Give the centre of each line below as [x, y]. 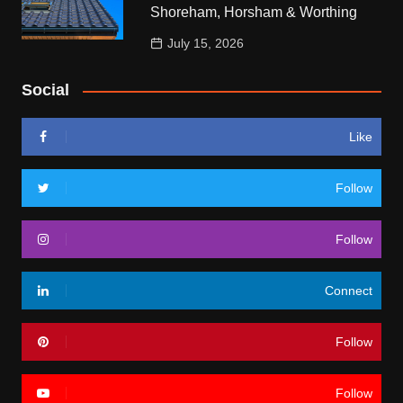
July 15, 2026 [206, 44]
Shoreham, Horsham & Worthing [254, 13]
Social [45, 90]
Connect [349, 291]
